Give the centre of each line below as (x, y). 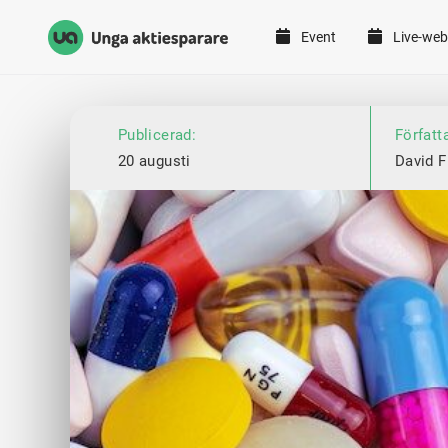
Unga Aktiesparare (111, 49)
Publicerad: (157, 135)
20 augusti (154, 161)
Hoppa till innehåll (157, 73)
